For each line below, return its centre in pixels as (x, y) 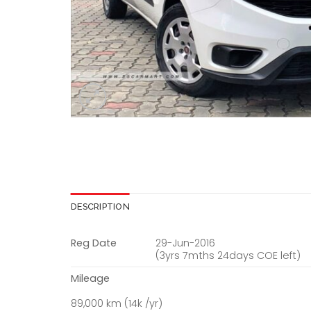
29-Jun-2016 (186, 243)
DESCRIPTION (100, 206)
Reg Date (94, 243)
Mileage (90, 278)
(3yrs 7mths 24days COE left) (228, 255)
